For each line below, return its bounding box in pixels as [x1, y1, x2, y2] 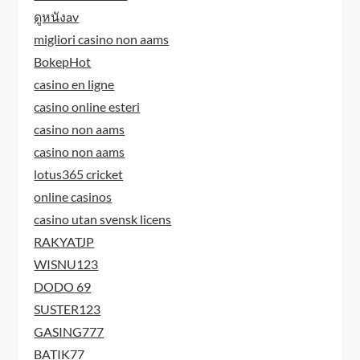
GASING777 [34, 323, 104, 339]
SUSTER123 [34, 301, 101, 317]
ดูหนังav [34, 8, 80, 24]
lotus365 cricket [34, 166, 124, 182]
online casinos [34, 188, 112, 204]
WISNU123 [34, 256, 99, 272]
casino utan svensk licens [34, 211, 172, 227]
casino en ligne [34, 76, 115, 92]
